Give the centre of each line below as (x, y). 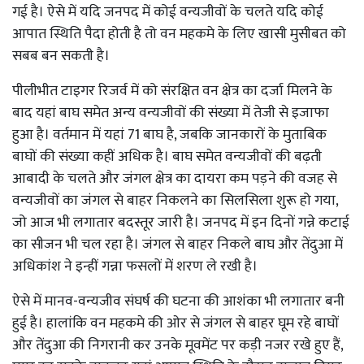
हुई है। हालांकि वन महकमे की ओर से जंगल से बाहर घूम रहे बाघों (175, 324)
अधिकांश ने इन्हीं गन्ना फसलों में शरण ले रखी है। (135, 267)
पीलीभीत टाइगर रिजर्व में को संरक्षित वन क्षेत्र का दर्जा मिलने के (172, 91)
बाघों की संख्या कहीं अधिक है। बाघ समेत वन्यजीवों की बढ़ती (167, 157)
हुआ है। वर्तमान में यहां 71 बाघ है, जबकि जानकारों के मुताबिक (169, 135)
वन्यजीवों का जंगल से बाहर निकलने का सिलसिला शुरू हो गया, (175, 201)
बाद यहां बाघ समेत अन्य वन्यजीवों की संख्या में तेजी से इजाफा (171, 113)
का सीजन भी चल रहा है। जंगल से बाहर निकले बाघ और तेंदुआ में (178, 245)
